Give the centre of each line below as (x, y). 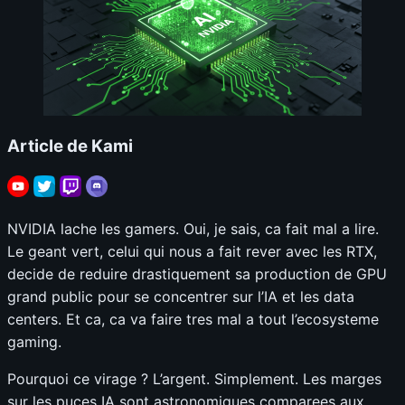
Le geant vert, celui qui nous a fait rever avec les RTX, (192, 252)
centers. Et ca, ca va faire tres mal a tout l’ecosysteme (193, 320)
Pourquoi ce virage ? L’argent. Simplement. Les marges (194, 379)
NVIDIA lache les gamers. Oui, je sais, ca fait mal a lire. (193, 229)
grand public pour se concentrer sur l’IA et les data (181, 297)
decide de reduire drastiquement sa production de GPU (197, 274)
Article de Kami (70, 146)
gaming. (34, 342)
